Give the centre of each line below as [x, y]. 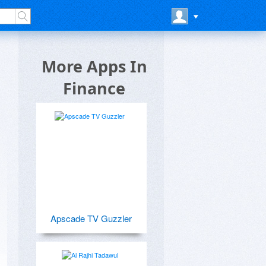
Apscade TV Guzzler [91, 218]
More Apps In [94, 66]
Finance [94, 88]
